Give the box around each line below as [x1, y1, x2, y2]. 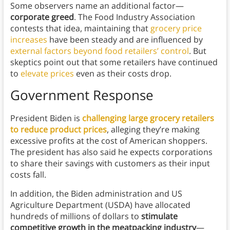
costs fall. [10, 169, 48, 181]
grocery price [150, 23, 202, 34]
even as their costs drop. [73, 68, 171, 80]
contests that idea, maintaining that [10, 23, 150, 34]
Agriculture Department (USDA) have [10, 199, 153, 211]
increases [10, 34, 47, 46]
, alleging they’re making [106, 124, 200, 136]
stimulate [139, 210, 178, 222]
